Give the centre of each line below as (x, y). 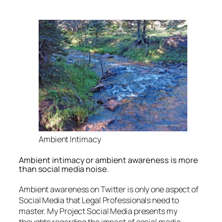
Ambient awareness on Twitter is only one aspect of (109, 190)
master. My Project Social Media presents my (98, 211)
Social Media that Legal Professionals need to (99, 200)
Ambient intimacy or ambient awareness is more (109, 160)
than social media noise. (64, 169)
